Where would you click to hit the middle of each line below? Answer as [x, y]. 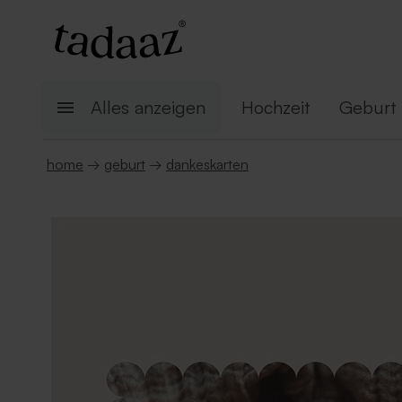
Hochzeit [276, 107]
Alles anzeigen [148, 107]
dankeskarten [207, 164]
